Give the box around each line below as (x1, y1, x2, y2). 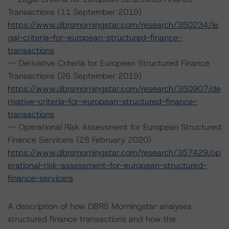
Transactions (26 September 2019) (8, 71, 142, 81)
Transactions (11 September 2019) (8, 7, 142, 17)
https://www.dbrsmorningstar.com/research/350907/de (8, 83, 221, 94)
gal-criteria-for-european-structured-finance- (8, 32, 182, 43)
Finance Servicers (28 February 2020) (8, 134, 151, 145)
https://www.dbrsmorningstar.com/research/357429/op (8, 147, 221, 158)
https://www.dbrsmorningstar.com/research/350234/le (8, 19, 218, 30)
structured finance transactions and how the (8, 214, 176, 224)
